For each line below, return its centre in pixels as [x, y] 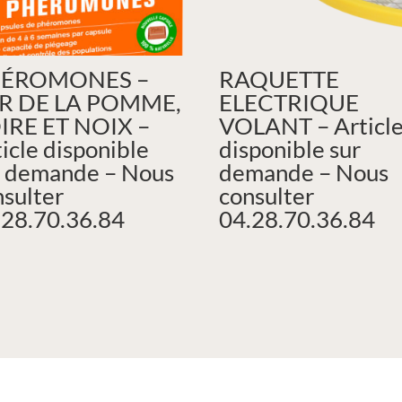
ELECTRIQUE [289, 103]
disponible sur [290, 149]
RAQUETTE [280, 79]
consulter [267, 196]
